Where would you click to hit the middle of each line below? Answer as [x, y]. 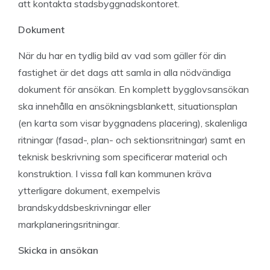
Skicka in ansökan [58, 250]
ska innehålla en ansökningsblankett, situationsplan [128, 106]
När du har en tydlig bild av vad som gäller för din [122, 55]
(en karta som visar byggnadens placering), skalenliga [133, 123]
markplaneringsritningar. [69, 224]
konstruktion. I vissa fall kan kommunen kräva [115, 174]
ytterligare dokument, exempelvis [89, 190]
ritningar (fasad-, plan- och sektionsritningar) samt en [132, 140]
